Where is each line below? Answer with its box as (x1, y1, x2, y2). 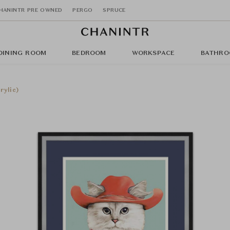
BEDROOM (72, 50, 106, 56)
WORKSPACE (131, 50, 175, 56)
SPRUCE (103, 7, 126, 13)
